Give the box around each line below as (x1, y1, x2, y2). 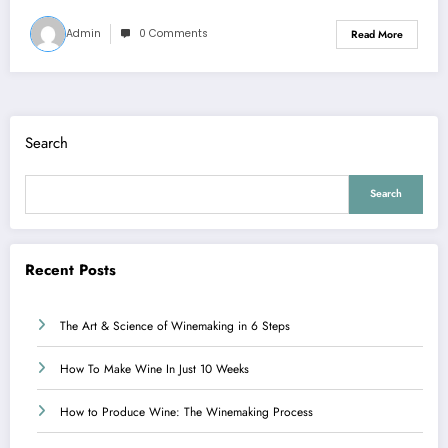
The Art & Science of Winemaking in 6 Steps (60, 316, 290, 335)
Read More (351, 26, 403, 42)
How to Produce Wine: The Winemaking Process (60, 402, 313, 421)
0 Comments (139, 26, 208, 42)
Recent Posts (25, 259, 116, 282)
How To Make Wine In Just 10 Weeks (60, 359, 249, 378)
